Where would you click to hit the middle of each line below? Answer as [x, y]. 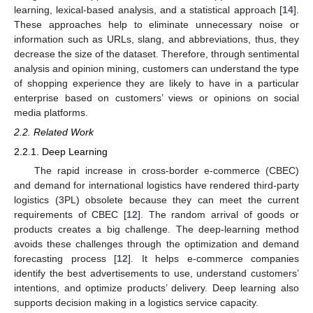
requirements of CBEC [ [70, 215]
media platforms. [51, 112]
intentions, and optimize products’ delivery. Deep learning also [156, 288]
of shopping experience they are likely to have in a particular [156, 83]
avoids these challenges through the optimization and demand [156, 244]
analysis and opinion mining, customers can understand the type [156, 68]
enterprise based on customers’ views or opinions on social [156, 97]
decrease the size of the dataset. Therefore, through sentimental [156, 53]
